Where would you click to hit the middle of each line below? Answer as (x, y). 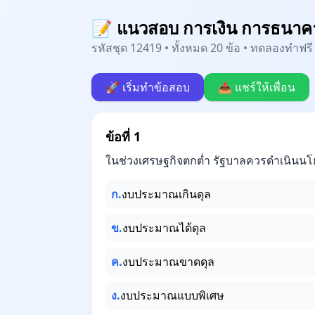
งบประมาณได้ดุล (164, 228)
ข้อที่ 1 (123, 136)
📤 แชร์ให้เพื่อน (257, 87)
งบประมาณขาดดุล (168, 262)
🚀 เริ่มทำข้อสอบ (148, 87)
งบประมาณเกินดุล (166, 194)
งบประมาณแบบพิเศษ (172, 295)
